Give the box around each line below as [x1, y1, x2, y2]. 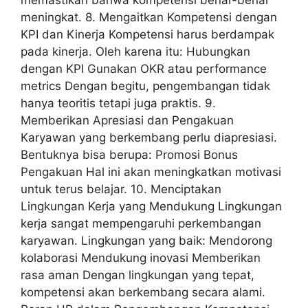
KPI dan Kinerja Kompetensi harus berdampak [21, 27, 274, 41]
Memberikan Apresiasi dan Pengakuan [21, 113, 234, 127]
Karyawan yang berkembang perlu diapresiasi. [21, 130, 277, 144]
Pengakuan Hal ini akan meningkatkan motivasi [21, 164, 281, 179]
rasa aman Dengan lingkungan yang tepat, [21, 267, 254, 282]
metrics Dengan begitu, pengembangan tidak [21, 78, 270, 93]
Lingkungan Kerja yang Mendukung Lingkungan [21, 199, 282, 213]
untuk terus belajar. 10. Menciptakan [21, 181, 221, 196]
